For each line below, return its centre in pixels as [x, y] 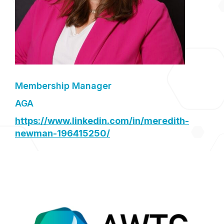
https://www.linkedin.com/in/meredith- [102, 121]
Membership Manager [63, 86]
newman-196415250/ [62, 133]
